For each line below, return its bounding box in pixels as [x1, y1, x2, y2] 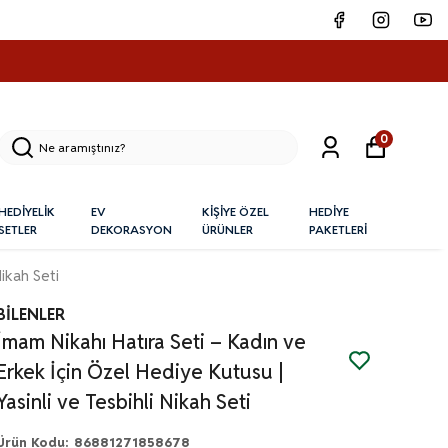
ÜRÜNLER [201, 222, 253, 238]
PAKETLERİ [308, 222, 367, 238]
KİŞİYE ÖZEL [201, 204, 269, 220]
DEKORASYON [90, 222, 172, 238]
